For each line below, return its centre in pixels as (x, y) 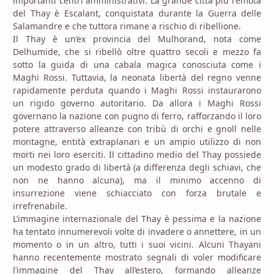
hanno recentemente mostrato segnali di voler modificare (137, 257)
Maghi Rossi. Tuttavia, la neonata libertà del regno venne (137, 78)
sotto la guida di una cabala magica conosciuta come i (137, 65)
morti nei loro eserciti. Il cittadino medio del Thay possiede (137, 155)
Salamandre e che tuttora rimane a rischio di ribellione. (127, 26)
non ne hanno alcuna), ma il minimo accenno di (137, 180)
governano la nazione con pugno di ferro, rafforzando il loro (137, 116)
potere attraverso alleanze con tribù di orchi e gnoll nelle (137, 129)
